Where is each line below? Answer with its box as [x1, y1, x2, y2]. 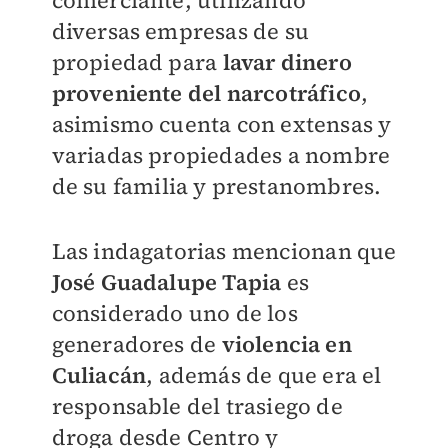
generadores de [51, 329, 222, 360]
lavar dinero [222, 47, 352, 78]
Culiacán [51, 360, 147, 391]
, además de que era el [146, 360, 382, 391]
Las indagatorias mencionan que [51, 236, 397, 267]
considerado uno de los [51, 298, 298, 329]
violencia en [221, 329, 352, 360]
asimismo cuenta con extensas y [51, 109, 392, 140]
